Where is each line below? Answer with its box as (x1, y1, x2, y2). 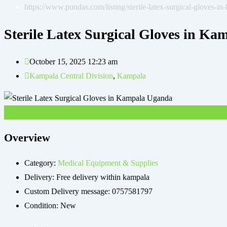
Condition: (24, 201, 60, 210)
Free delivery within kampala (56, 173, 149, 182)
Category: (24, 159, 58, 168)
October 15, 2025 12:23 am (29, 57, 118, 66)
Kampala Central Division (29, 71, 113, 81)
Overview (4, 131, 50, 144)
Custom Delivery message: (24, 187, 112, 196)
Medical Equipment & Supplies (58, 159, 158, 168)
